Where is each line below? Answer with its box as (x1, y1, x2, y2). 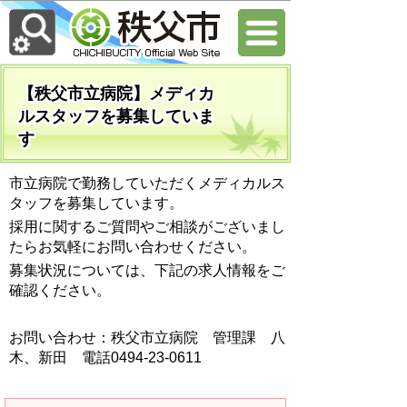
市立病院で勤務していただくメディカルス (9, 175, 285, 191)
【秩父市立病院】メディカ (18, 84, 214, 103)
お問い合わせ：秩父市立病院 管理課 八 (9, 330, 285, 345)
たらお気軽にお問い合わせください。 (9, 239, 256, 254)
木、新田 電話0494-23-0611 (9, 350, 202, 365)
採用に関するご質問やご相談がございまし (9, 219, 285, 234)
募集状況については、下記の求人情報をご (9, 263, 285, 278)
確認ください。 (9, 283, 111, 298)
